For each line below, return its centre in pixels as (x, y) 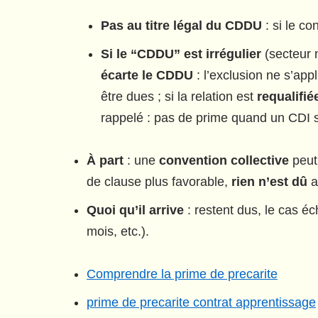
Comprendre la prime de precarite (182, 274)
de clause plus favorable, (159, 182)
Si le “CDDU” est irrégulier (181, 54)
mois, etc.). (118, 231)
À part (105, 160)
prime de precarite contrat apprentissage (201, 302)
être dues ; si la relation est (179, 97)
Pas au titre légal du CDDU (181, 26)
